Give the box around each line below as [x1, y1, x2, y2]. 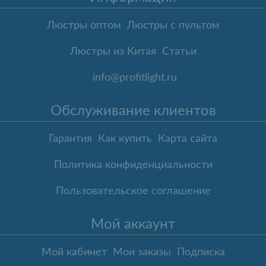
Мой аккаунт [91, 217, 175, 232]
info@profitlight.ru [93, 72, 177, 84]
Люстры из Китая [69, 46, 156, 58]
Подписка [176, 247, 225, 258]
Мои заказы [112, 247, 171, 258]
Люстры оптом [46, 20, 121, 31]
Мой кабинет [41, 247, 107, 258]
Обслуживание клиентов [50, 104, 216, 119]
